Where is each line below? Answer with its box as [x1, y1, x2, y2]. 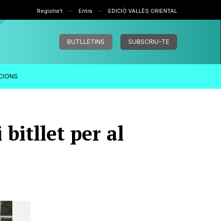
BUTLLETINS [67, 38, 105, 45]
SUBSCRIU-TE [128, 38, 169, 45]
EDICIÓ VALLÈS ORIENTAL [108, 7, 177, 14]
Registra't [37, 7, 63, 14]
